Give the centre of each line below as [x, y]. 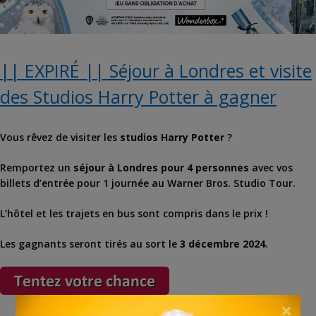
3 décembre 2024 [223, 244]
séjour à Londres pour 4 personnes [161, 168]
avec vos [271, 168]
